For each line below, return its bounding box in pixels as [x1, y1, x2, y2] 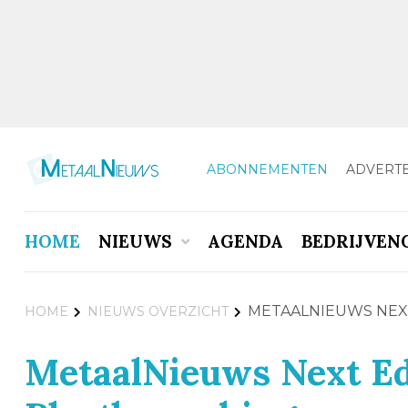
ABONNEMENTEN [206, 160, 328, 178]
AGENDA [207, 230, 283, 252]
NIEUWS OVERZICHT [87, 303, 229, 320]
